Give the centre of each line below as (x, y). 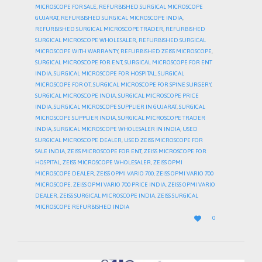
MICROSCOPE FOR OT (63, 85)
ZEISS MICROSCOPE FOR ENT (104, 151)
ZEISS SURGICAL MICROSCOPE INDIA (107, 196)
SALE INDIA (50, 151)
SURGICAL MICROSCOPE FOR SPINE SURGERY (152, 85)
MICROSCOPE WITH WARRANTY (77, 51)
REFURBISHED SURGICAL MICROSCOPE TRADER (99, 29)
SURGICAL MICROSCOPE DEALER (78, 140)
